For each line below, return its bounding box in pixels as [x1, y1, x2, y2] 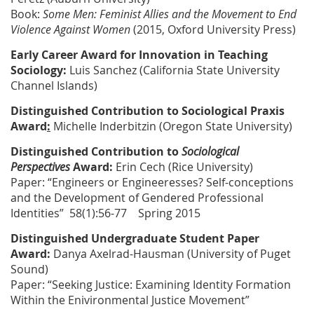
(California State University [137, 62, 280, 78]
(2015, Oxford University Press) [130, 22, 296, 38]
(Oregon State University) [156, 118, 292, 135]
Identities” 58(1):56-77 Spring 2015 [11, 205, 200, 221]
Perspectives [11, 159, 70, 175]
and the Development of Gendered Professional [11, 190, 264, 206]
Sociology [11, 62, 63, 78]
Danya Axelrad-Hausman [53, 246, 184, 262]
